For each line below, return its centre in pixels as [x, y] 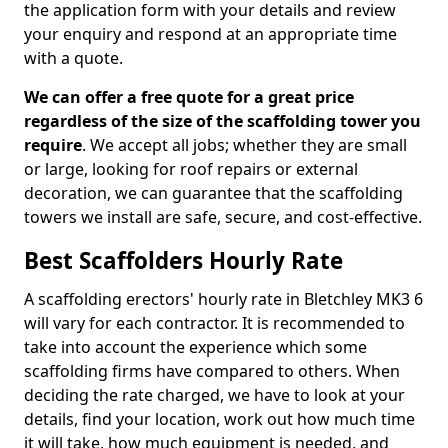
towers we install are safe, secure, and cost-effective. [223, 217]
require [53, 145]
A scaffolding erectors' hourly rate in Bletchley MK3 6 [223, 299]
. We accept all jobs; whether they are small [244, 145]
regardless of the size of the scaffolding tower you [222, 121]
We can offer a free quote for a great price [189, 97]
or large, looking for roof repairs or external [191, 169]
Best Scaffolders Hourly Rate [183, 260]
